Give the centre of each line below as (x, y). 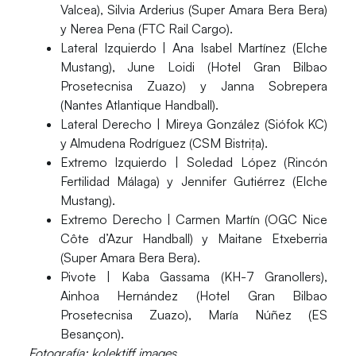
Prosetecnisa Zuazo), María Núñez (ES (194, 314)
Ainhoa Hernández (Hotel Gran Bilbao (194, 295)
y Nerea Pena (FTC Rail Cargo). (146, 28)
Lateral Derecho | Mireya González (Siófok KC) (194, 124)
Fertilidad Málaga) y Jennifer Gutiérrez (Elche (194, 181)
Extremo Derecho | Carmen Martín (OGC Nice (194, 219)
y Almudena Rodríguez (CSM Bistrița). (164, 143)
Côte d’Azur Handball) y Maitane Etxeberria (194, 238)
